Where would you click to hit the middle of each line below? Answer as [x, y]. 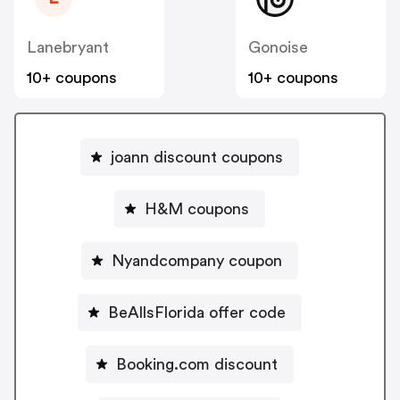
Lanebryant [68, 48]
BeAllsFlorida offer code [196, 312]
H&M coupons [196, 208]
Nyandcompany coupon [196, 260]
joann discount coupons [196, 157]
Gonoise [278, 48]
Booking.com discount [196, 364]
